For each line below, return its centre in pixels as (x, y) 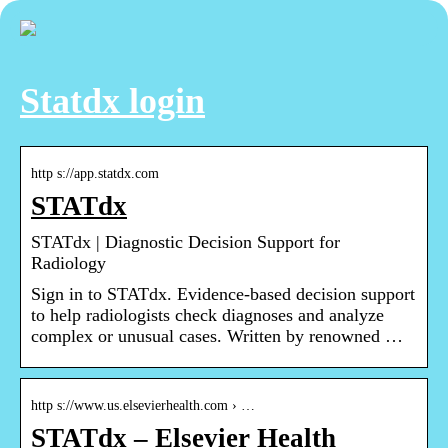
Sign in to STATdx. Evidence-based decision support (223, 294)
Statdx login (112, 101)
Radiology (68, 263)
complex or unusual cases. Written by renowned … (217, 336)
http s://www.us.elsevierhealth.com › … (143, 406)
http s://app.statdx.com (95, 174)
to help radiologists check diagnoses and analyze (207, 315)
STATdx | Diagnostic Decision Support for (185, 242)
